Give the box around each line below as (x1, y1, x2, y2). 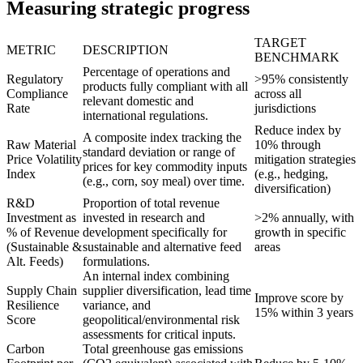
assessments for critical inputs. (83, 327, 236, 341)
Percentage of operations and (83, 64, 230, 79)
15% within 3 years (254, 305, 353, 319)
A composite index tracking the (83, 130, 241, 144)
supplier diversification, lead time (83, 283, 251, 297)
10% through (254, 137, 321, 152)
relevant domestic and (83, 93, 194, 108)
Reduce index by (254, 122, 341, 137)
